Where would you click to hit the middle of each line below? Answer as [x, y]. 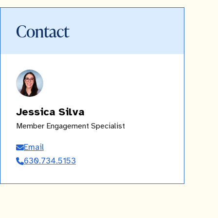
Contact [42, 31]
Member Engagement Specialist [70, 126]
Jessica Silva [50, 112]
